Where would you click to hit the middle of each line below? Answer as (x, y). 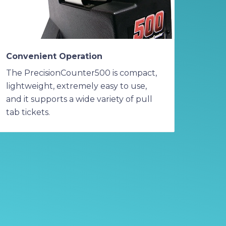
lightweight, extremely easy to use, (76, 86)
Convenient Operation (54, 56)
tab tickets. (28, 112)
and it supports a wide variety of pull (79, 99)
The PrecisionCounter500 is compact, (81, 73)
